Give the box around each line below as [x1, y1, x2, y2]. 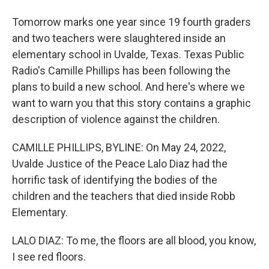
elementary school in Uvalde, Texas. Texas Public [12, 48, 244, 61]
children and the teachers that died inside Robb [12, 190, 235, 202]
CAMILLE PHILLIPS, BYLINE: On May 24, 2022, [12, 141, 226, 154]
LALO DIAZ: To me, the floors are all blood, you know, [12, 234, 256, 247]
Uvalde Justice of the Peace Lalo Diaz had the [12, 157, 228, 170]
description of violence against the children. [12, 113, 220, 125]
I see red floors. [12, 250, 86, 263]
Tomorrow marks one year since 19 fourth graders [12, 16, 251, 28]
